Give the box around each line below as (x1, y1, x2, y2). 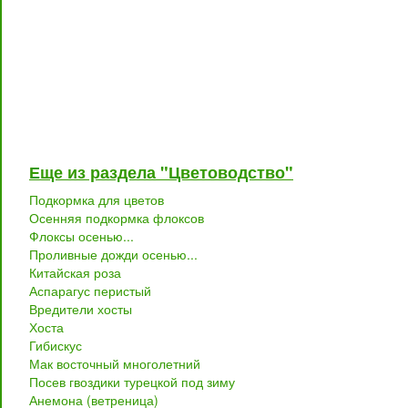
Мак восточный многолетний (29, 354, 200, 372)
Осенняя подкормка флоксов (29, 209, 204, 227)
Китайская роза (29, 263, 121, 281)
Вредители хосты (29, 300, 132, 318)
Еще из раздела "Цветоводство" (29, 160, 293, 184)
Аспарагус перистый (29, 281, 151, 300)
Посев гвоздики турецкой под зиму (29, 372, 235, 391)
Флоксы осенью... (29, 227, 134, 245)
